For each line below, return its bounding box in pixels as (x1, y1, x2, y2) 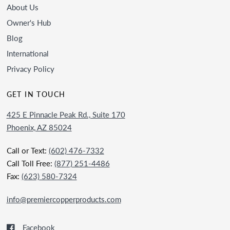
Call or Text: (6, 146, 49, 155)
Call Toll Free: (6, 159, 54, 168)
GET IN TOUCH (6, 90, 66, 99)
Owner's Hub (6, 18, 51, 27)
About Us (6, 3, 39, 12)
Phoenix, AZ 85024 (6, 123, 72, 132)
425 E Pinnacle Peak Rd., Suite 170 (6, 110, 125, 119)
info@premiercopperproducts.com (6, 195, 121, 204)
